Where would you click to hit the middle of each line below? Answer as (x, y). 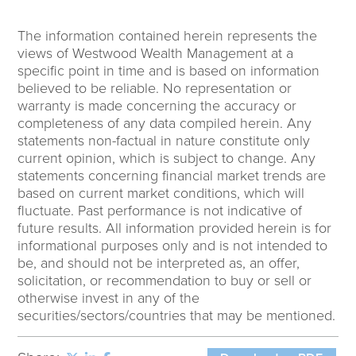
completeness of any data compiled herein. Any (165, 123)
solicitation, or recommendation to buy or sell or (165, 280)
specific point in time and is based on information (169, 70)
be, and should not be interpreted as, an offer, (159, 263)
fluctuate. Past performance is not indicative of (160, 210)
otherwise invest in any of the (109, 298)
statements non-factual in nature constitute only (164, 140)
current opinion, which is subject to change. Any (167, 158)
